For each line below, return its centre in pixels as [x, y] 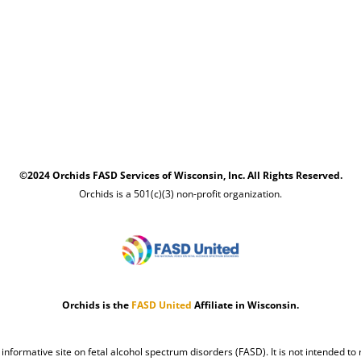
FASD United [162, 305]
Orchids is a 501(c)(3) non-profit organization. [180, 194]
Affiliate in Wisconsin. [245, 305]
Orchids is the [97, 305]
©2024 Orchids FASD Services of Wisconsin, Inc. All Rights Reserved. [180, 176]
